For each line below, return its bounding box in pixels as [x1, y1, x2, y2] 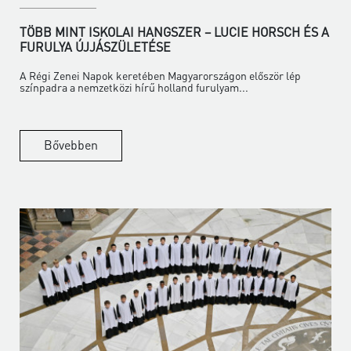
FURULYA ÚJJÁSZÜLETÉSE [20, 38, 171, 55]
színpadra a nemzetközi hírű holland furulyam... [20, 79, 248, 94]
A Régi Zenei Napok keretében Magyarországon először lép [20, 67, 301, 82]
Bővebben [44, 136, 98, 153]
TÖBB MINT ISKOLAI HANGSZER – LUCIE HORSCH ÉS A [20, 23, 329, 40]
